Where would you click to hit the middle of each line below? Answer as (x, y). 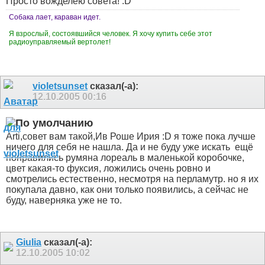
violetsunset (60, 86)
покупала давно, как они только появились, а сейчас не (127, 190)
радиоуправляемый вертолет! (61, 42)
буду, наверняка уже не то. (64, 201)
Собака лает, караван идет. (55, 17)
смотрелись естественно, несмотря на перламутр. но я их (132, 179)
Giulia (29, 242)
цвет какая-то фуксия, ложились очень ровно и (108, 169)
